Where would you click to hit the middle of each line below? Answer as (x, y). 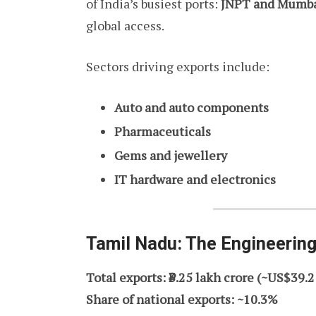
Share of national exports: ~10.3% (182, 299)
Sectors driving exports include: (178, 66)
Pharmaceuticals (163, 131)
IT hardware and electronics (195, 179)
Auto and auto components (192, 107)
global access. (125, 25)
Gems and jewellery (171, 155)
